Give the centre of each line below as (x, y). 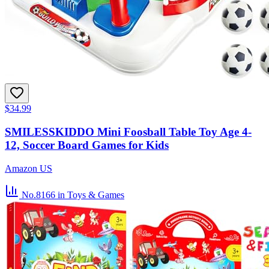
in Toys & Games (91, 195)
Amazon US (29, 168)
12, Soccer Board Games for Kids (87, 145)
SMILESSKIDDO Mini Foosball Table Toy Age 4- (128, 131)
